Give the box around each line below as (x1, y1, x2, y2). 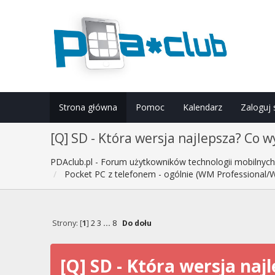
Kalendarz (182, 101, 222, 113)
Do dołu (122, 218, 152, 229)
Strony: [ (52, 218, 82, 229)
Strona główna (58, 101, 117, 113)
